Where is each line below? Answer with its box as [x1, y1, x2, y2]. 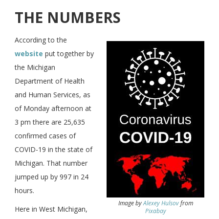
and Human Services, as [15, 89, 90, 99]
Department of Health [15, 76, 85, 86]
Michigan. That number [15, 158, 88, 168]
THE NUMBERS [15, 7, 121, 27]
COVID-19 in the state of [15, 144, 92, 154]
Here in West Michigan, [15, 204, 88, 214]
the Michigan [15, 62, 55, 72]
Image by [118, 198, 143, 207]
